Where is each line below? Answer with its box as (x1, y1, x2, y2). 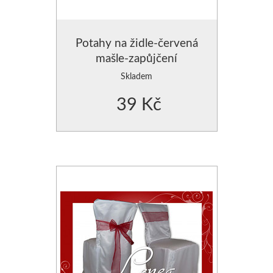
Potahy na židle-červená (75, 35, 198, 49)
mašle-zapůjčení (96, 50, 177, 65)
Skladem (121, 70, 152, 81)
